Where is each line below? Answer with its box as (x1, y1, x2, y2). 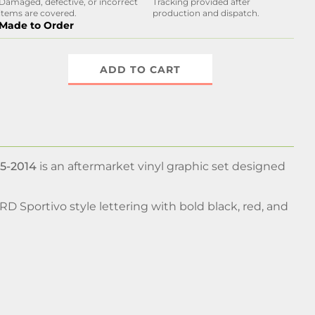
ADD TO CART (100, 63, 181, 76)
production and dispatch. (152, 8, 259, 18)
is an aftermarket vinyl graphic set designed (37, 160, 285, 173)
